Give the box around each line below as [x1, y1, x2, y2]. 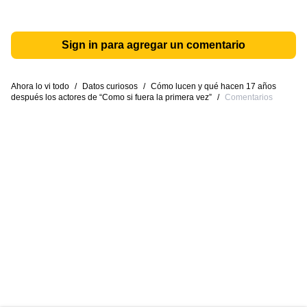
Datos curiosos [82, 82, 138, 91]
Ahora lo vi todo [11, 82, 69, 91]
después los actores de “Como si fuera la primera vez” [11, 93, 212, 102]
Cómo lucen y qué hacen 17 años [151, 82, 276, 91]
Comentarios [225, 93, 273, 102]
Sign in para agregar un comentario [62, 39, 245, 51]
